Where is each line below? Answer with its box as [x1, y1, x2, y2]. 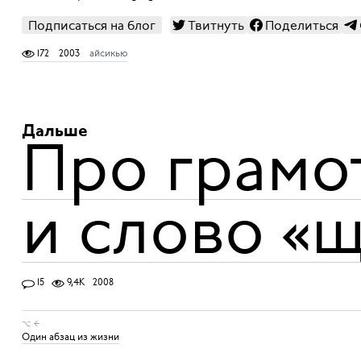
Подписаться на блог [27, 16, 156, 35]
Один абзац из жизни [21, 330, 119, 343]
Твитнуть [187, 16, 244, 35]
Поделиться [264, 16, 338, 35]
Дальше [21, 123, 88, 141]
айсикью [89, 46, 127, 60]
